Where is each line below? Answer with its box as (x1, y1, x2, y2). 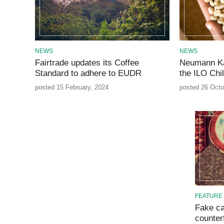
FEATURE (194, 192, 222, 199)
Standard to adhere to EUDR (34, 68, 141, 78)
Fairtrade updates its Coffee (34, 58, 139, 68)
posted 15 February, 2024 (34, 83, 108, 91)
